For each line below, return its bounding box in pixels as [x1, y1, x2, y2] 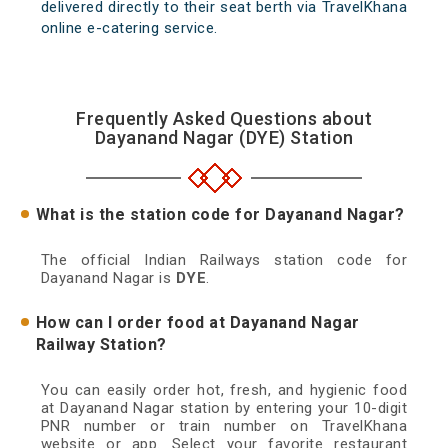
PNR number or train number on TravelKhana [40, 417, 408, 436]
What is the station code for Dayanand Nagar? [35, 205, 405, 225]
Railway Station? [35, 335, 167, 355]
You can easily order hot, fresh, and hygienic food [40, 381, 408, 400]
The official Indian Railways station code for [40, 251, 408, 270]
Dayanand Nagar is [40, 269, 176, 288]
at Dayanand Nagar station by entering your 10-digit [40, 399, 408, 418]
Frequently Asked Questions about [76, 108, 372, 130]
